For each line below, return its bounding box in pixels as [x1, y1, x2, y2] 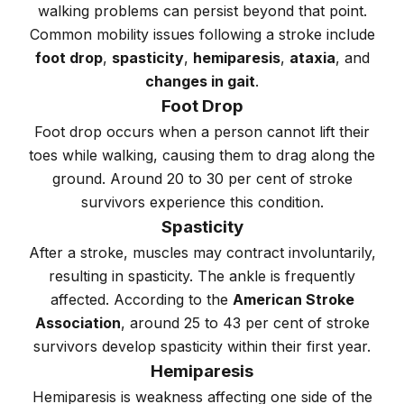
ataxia [289, 49, 335, 68]
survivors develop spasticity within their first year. [33, 337, 371, 356]
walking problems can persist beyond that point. [37, 2, 367, 21]
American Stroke [232, 290, 354, 309]
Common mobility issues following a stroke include [29, 25, 375, 44]
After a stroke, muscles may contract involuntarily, [28, 243, 376, 262]
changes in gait [145, 72, 255, 91]
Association [34, 314, 121, 333]
